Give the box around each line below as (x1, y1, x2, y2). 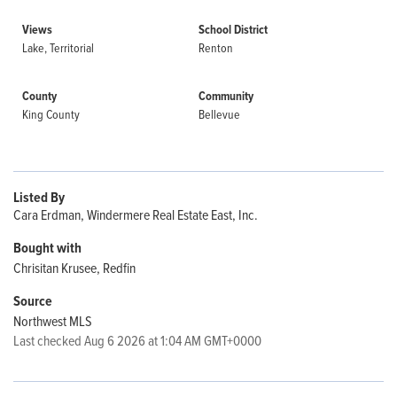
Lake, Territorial (22, 39, 94, 56)
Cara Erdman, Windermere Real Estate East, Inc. (13, 205, 258, 224)
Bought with (13, 237, 82, 258)
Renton (198, 39, 233, 56)
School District (198, 20, 268, 39)
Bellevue (198, 105, 240, 122)
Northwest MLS (13, 311, 92, 331)
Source (13, 291, 52, 311)
